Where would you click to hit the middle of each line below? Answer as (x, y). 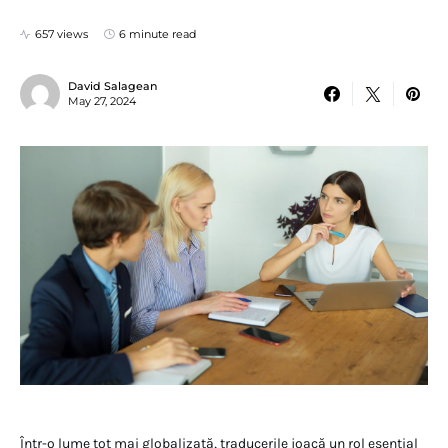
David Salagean (112, 86)
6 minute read (157, 34)
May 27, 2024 (102, 101)
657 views (61, 34)
